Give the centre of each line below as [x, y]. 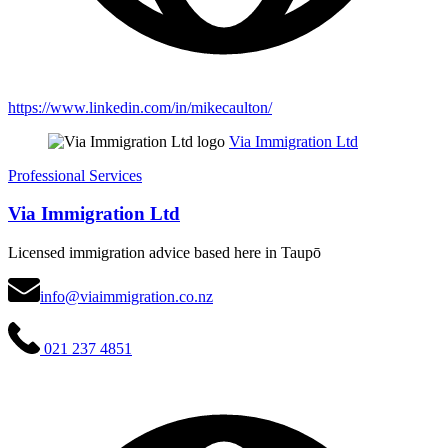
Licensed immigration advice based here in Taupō [164, 253]
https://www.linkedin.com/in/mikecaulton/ [140, 107]
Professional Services [75, 175]
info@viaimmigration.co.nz [126, 297]
